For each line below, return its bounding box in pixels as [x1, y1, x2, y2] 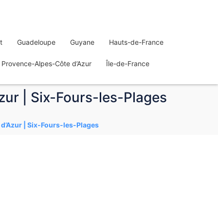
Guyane [70, 38, 94, 46]
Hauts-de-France [109, 38, 163, 46]
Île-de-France [106, 59, 149, 68]
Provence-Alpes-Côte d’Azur [1, 59, 91, 68]
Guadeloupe [17, 38, 55, 46]
